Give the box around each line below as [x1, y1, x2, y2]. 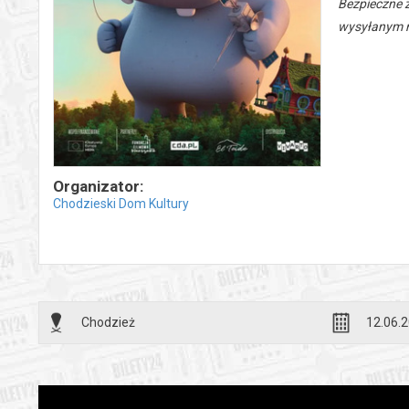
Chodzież [81, 315, 135, 330]
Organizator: [53, 177, 143, 196]
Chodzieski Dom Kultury [53, 196, 189, 212]
